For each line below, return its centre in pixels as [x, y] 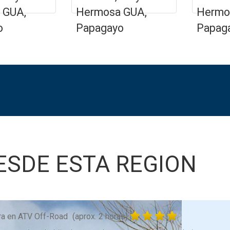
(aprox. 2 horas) [100, 216]
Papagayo [100, 28]
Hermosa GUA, [111, 12]
